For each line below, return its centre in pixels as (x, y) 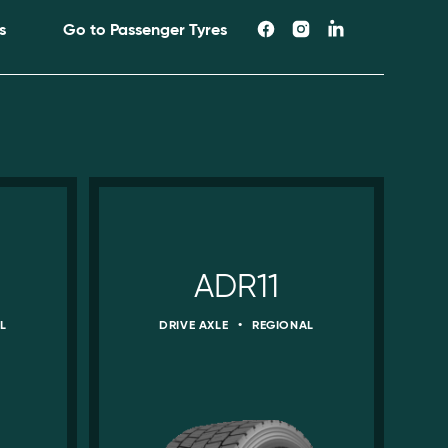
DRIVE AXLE (195, 325)
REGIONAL (281, 325)
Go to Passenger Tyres (144, 29)
